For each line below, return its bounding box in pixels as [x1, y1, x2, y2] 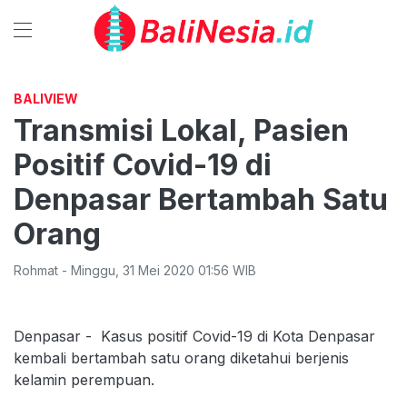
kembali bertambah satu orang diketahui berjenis [14, 349, 349, 367]
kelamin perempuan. [14, 371, 154, 389]
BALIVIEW [14, 91, 78, 106]
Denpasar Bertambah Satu [14, 182, 388, 217]
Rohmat [14, 263, 58, 278]
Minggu [71, 263, 115, 278]
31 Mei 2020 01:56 [123, 263, 229, 278]
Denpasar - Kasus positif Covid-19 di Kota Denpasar [14, 327, 375, 345]
